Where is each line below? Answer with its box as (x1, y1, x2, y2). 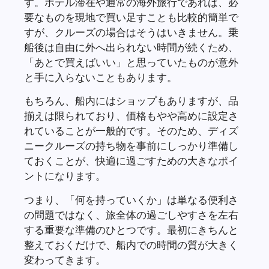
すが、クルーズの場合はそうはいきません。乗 (24, 25, 238, 38)
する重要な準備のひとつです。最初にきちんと (24, 223, 238, 236)
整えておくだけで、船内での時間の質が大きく (24, 238, 238, 251)
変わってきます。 (24, 253, 106, 266)
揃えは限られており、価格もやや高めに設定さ (24, 109, 238, 122)
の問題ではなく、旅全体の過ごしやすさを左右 (24, 208, 238, 221)
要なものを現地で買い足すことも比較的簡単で (24, 10, 238, 23)
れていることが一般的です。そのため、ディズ (24, 124, 238, 138)
